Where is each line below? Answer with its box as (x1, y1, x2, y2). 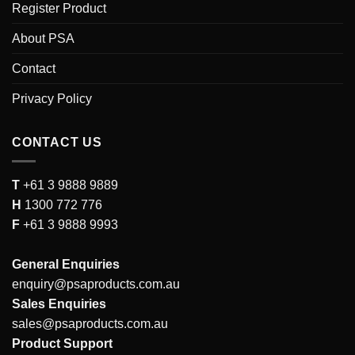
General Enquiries (12, 258, 120, 272)
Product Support (12, 337, 113, 351)
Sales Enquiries (12, 297, 106, 311)
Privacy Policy (12, 91, 92, 105)
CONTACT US (12, 135, 102, 149)
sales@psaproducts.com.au (12, 317, 168, 331)
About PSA (12, 31, 74, 45)
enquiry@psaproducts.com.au (12, 277, 180, 292)
